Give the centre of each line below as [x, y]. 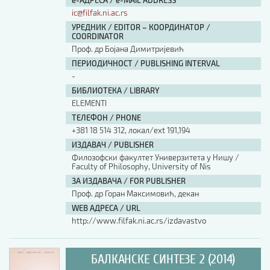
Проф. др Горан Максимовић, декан [135, 193]
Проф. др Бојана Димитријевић [127, 49]
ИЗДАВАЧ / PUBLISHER [112, 145]
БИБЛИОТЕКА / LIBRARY [115, 90]
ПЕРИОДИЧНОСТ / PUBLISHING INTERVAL [146, 63]
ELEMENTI [89, 103]
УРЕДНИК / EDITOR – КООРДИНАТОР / [141, 27]
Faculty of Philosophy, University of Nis [141, 166]
